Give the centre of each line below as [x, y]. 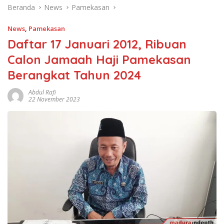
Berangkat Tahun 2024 [74, 75]
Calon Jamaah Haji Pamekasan [99, 60]
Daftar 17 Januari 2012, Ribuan [97, 44]
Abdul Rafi [42, 92]
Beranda [21, 7]
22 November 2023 [54, 99]
